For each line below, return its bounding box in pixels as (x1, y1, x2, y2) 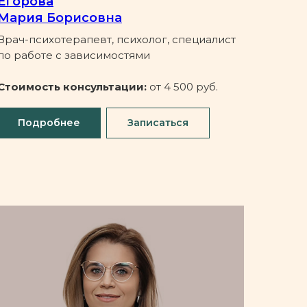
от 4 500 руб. (149, 80, 218, 94)
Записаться (127, 116, 188, 130)
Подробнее (18, 116, 80, 130)
